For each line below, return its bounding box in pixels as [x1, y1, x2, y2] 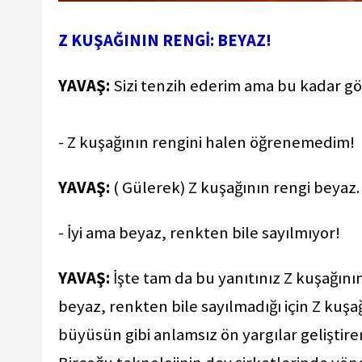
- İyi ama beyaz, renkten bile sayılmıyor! [58, 221, 343, 243]
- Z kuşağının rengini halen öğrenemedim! [58, 132, 358, 154]
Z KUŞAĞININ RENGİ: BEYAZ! [58, 30, 271, 52]
